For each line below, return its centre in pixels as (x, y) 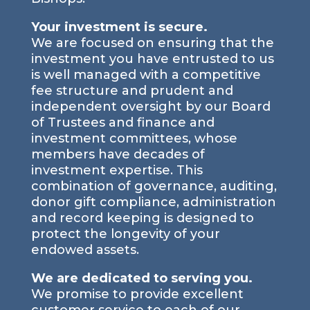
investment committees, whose (134, 139)
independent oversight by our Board (151, 107)
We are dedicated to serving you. (142, 279)
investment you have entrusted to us (152, 59)
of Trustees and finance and (122, 123)
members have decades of (118, 155)
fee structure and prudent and (132, 91)
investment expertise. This (117, 171)
